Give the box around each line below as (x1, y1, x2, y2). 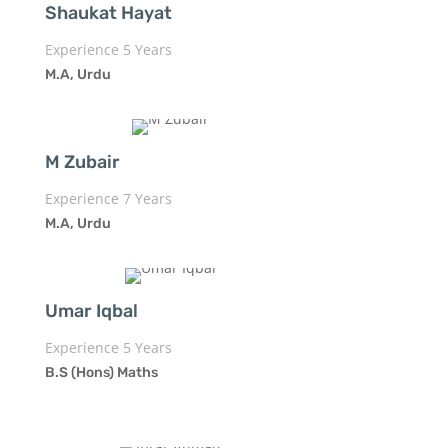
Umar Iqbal (44, 299, 138, 322)
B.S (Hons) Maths (44, 363, 158, 381)
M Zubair (44, 150, 120, 173)
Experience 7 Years (44, 188, 172, 208)
